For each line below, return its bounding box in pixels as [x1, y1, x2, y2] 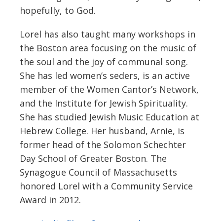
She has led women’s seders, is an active [20, 69, 190, 81]
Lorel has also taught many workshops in [20, 28, 195, 40]
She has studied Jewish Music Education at [20, 110, 199, 123]
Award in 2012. [20, 193, 81, 206]
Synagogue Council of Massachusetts [20, 166, 177, 178]
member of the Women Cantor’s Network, [20, 83, 199, 95]
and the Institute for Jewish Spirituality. [20, 97, 188, 109]
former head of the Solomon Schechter [20, 138, 186, 150]
